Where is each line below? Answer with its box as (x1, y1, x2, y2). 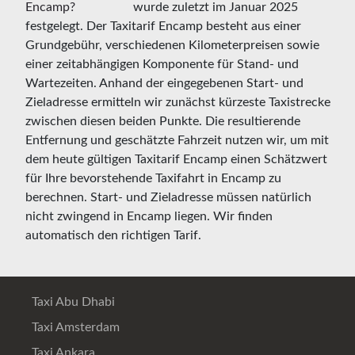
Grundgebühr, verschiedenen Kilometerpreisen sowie (25, 38, 319, 52)
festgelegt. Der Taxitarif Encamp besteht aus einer (25, 19, 301, 32)
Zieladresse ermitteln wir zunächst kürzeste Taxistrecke (25, 95, 330, 109)
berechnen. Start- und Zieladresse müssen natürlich (25, 190, 311, 204)
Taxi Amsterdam (29, 320, 120, 334)
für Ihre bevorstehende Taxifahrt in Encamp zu (25, 171, 281, 185)
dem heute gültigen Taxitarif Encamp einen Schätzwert (25, 152, 327, 166)
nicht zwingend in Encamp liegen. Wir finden (25, 209, 273, 223)
